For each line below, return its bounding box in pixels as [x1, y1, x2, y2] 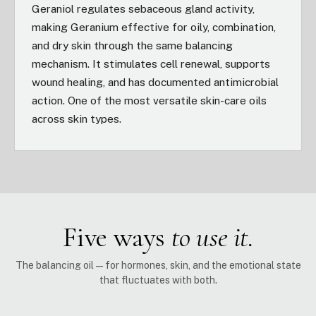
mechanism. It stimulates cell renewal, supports [32, 57, 270, 70]
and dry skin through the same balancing [32, 39, 233, 51]
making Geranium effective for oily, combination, [32, 20, 276, 33]
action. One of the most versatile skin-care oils [32, 94, 267, 107]
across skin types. [32, 112, 121, 125]
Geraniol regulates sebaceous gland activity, [32, 2, 255, 15]
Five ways [62, 220, 171, 254]
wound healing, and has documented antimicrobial [32, 75, 279, 88]
